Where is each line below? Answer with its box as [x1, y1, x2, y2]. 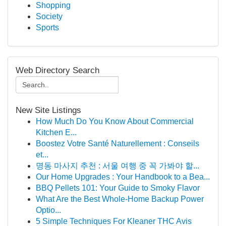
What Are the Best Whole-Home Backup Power [36, 195, 204, 203]
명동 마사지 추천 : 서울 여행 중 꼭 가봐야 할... [36, 161, 199, 170]
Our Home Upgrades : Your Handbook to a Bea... [36, 173, 210, 181]
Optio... [36, 206, 61, 214]
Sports [36, 23, 59, 32]
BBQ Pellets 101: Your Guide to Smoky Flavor [36, 184, 200, 192]
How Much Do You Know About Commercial [36, 117, 194, 126]
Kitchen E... [36, 128, 77, 137]
